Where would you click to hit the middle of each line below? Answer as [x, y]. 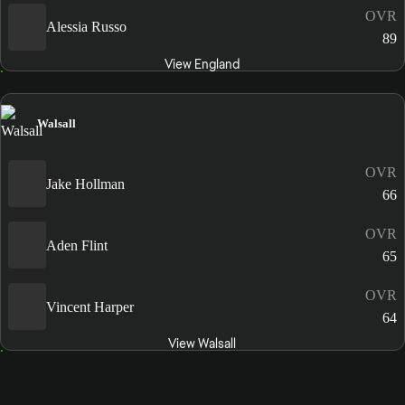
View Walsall [202, 344]
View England [202, 64]
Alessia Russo [86, 27]
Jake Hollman [85, 184]
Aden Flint [77, 245]
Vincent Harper [90, 306]
